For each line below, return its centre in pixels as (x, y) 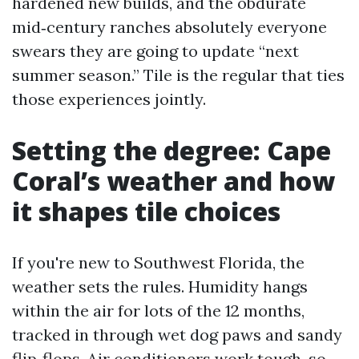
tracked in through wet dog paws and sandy (177, 335)
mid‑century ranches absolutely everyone (169, 27)
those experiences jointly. (109, 99)
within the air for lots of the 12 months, (158, 311)
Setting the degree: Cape (171, 150)
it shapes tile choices (146, 211)
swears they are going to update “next (155, 51)
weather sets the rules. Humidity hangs (160, 286)
